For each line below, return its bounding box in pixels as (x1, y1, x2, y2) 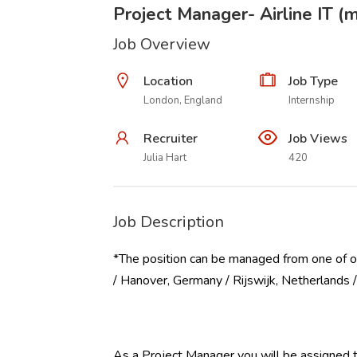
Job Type (288, 73, 338, 90)
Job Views (288, 130, 347, 147)
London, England (143, 93, 222, 108)
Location (143, 73, 193, 90)
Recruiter (143, 130, 198, 147)
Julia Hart (143, 151, 186, 165)
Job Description (113, 211, 224, 233)
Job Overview (113, 33, 210, 55)
